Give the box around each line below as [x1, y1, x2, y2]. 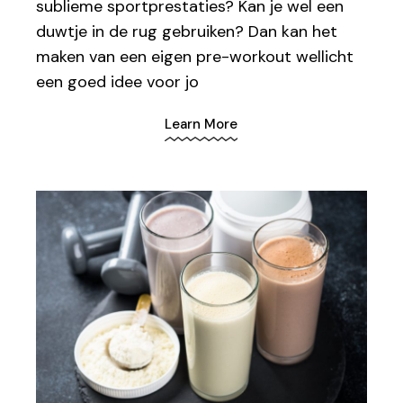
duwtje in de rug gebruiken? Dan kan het [36, 20, 338, 42]
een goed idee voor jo [36, 70, 200, 93]
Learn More [165, 115, 238, 134]
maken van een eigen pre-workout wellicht [36, 45, 354, 67]
